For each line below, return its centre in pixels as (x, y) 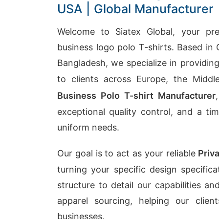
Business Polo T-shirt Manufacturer (137, 96)
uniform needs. (88, 127)
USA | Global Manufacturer (135, 9)
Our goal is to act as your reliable (128, 153)
